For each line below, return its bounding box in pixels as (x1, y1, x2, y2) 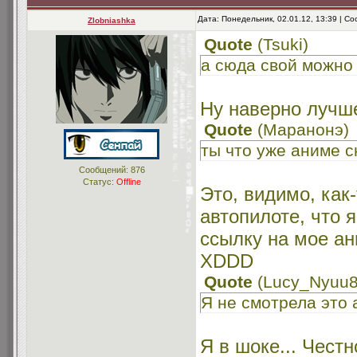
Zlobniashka (88, 16, 135, 25)
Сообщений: (78, 165, 131, 175)
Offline (116, 177, 141, 186)
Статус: (82, 177, 116, 186)
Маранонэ (263, 120, 343, 139)
